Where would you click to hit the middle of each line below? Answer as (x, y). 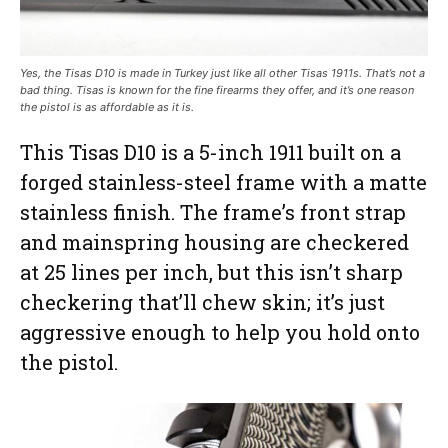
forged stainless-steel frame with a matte (223, 181)
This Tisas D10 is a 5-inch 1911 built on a (210, 151)
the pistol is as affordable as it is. (107, 106)
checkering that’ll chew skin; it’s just (202, 301)
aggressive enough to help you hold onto (220, 331)
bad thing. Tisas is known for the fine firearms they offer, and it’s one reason (217, 89)
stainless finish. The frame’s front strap (213, 211)
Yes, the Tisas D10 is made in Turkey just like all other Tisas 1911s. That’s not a (222, 72)
